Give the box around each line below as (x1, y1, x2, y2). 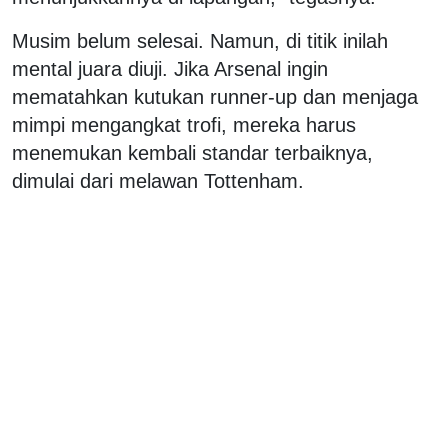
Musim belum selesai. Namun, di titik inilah (12, 29, 388, 52)
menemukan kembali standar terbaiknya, (12, 141, 373, 164)
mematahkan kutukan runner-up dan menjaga (12, 85, 418, 108)
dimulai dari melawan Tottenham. (12, 169, 304, 192)
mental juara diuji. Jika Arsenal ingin (12, 57, 328, 80)
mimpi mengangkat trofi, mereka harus (12, 113, 356, 136)
